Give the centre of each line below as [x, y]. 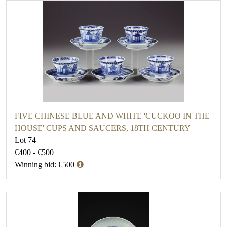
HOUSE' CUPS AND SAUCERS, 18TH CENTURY [103, 128]
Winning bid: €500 [45, 165]
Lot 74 [25, 140]
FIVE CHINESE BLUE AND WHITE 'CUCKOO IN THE [112, 116]
